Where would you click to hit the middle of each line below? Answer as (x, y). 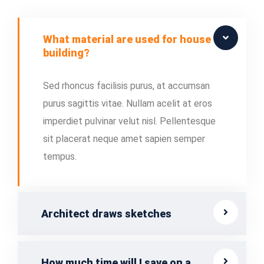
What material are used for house (127, 39)
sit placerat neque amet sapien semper (124, 138)
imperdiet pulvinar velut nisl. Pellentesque (129, 121)
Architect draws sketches (106, 213)
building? (66, 52)
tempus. (60, 156)
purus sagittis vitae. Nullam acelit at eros (128, 103)
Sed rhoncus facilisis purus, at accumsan (126, 85)
